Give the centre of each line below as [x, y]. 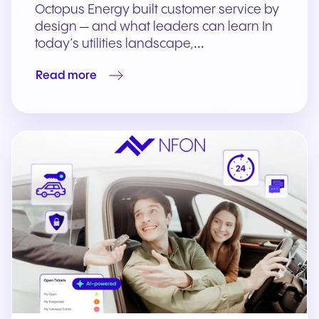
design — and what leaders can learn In [154, 27]
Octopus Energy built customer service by [157, 10]
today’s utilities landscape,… [120, 44]
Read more [66, 75]
